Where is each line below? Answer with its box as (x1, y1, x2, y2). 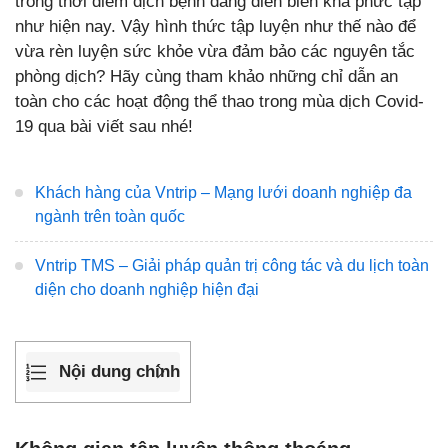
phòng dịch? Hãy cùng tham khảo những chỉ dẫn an (15, 67, 398, 86)
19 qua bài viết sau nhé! (15, 117, 193, 136)
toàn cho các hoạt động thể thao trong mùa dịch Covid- (15, 92, 424, 111)
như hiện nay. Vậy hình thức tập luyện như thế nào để (15, 17, 416, 36)
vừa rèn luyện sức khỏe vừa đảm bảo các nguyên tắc (15, 42, 415, 61)
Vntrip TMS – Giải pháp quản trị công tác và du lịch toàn (35, 257, 429, 274)
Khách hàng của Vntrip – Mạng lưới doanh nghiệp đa (35, 184, 412, 201)
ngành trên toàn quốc (35, 208, 185, 225)
